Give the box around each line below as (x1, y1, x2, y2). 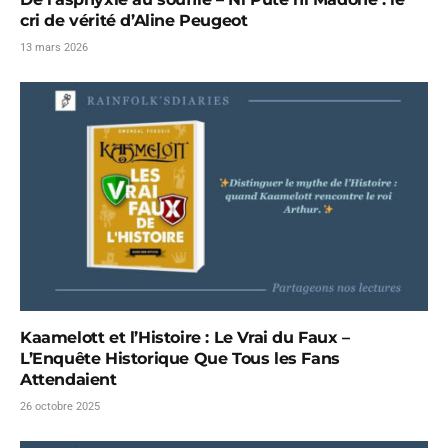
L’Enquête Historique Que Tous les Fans (20, 349, 340, 369)
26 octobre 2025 (20, 400, 100, 414)
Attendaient (20, 370, 117, 390)
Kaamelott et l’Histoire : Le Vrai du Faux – (20, 328, 350, 348)
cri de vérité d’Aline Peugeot (20, 10, 248, 30)
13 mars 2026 (20, 40, 88, 54)
